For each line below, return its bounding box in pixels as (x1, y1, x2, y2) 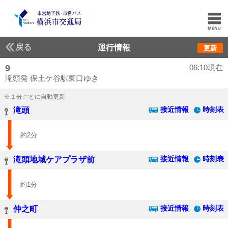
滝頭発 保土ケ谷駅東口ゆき (5, 74, 99, 82)
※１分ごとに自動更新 (4, 93, 65, 100)
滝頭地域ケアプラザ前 (13, 155, 95, 164)
